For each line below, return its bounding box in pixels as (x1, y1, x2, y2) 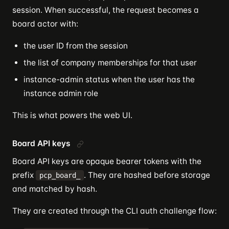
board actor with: (12, 19, 78, 29)
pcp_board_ (39, 171, 80, 179)
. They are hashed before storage (84, 170, 210, 180)
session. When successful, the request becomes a (12, 5, 199, 15)
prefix (12, 170, 36, 180)
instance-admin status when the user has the (24, 75, 195, 84)
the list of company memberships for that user (24, 58, 197, 67)
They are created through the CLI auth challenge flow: (12, 206, 217, 216)
